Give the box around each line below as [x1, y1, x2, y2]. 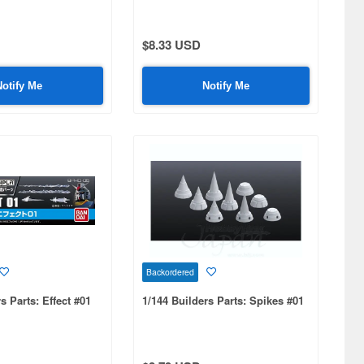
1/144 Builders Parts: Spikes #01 [141, 292, 304, 309]
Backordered [145, 266, 194, 279]
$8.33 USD [141, 36, 201, 54]
